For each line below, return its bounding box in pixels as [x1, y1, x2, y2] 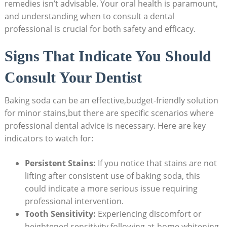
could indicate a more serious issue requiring [24, 182, 198, 194]
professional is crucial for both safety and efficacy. [4, 23, 196, 34]
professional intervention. [24, 195, 124, 207]
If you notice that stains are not [95, 157, 217, 169]
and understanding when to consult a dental [4, 10, 174, 22]
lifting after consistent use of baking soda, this [24, 170, 200, 181]
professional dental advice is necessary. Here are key [4, 120, 206, 131]
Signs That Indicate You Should [4, 47, 211, 64]
